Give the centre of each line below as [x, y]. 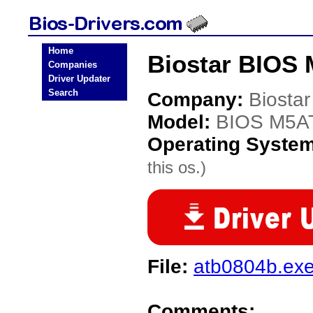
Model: [182, 122]
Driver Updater [79, 79]
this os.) [177, 167]
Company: [198, 100]
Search [63, 93]
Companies [73, 65]
